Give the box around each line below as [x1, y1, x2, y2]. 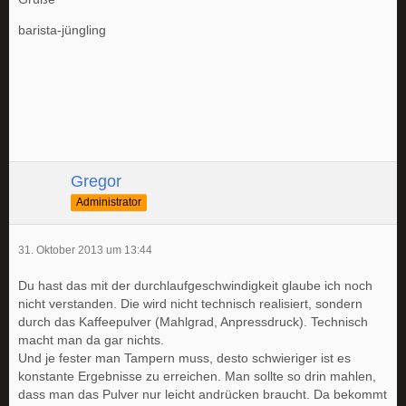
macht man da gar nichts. [18, 333, 164, 348]
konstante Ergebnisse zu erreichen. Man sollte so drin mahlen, [18, 369, 376, 384]
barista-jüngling [18, 23, 106, 38]
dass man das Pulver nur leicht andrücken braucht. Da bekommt [18, 387, 387, 402]
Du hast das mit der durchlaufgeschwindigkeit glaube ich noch [18, 278, 372, 294]
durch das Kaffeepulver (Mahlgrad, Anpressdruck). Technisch [18, 314, 368, 330]
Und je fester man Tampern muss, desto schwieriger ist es [18, 351, 351, 366]
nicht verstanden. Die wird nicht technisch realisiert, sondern [18, 296, 362, 312]
